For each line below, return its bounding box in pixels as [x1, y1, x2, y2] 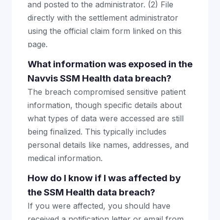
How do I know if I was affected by [27, 172, 181, 184]
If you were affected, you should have [27, 201, 170, 211]
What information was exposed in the [27, 58, 192, 70]
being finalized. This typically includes [27, 127, 166, 137]
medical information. [27, 153, 103, 163]
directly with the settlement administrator [27, 13, 178, 23]
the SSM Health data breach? [27, 187, 155, 198]
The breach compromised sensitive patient [27, 87, 186, 97]
